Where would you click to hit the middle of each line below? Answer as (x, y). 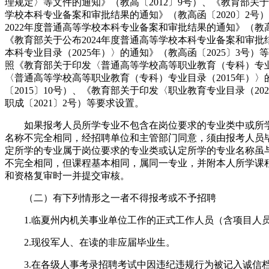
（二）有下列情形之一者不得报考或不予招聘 (110, 198)
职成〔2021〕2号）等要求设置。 (74, 103)
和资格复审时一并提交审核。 (67, 175)
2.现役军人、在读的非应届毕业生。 (90, 242)
